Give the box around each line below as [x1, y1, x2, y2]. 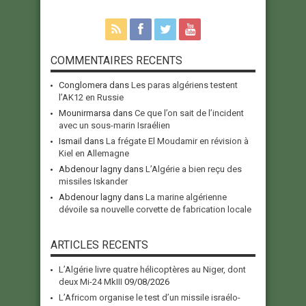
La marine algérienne [145, 192, 227, 203]
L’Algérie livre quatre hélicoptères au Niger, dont [59, 264, 246, 275]
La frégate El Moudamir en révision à [106, 136, 249, 147]
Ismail [59, 136, 82, 147]
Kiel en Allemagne [59, 148, 129, 159]
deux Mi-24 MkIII [59, 277, 122, 288]
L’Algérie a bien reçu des [145, 164, 242, 175]
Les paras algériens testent [131, 80, 238, 91]
